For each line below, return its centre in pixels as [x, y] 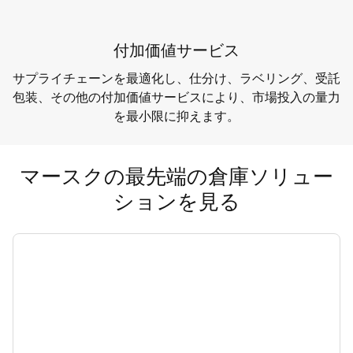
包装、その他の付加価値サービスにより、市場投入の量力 [176, 97]
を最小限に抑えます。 [176, 116]
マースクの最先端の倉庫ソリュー [176, 176]
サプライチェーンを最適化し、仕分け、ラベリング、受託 [176, 78]
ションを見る [176, 201]
